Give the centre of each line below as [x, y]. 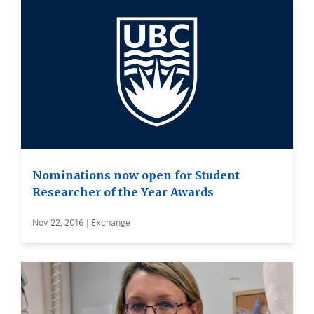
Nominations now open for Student [136, 175]
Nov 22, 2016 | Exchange [81, 223]
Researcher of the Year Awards [123, 192]
